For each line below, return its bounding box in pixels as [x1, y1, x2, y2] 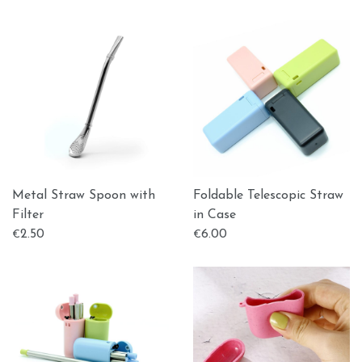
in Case [193, 208, 236, 221]
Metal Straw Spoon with [12, 189, 155, 202]
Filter [12, 208, 44, 221]
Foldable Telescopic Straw [193, 189, 343, 202]
